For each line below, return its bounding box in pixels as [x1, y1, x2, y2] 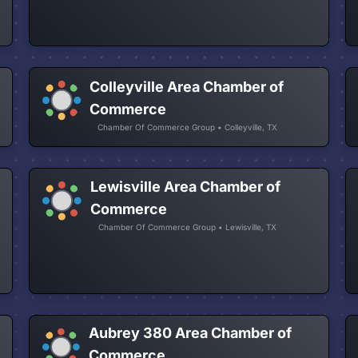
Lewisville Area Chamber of [89, 178, 280, 196]
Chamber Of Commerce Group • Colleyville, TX [97, 121, 278, 132]
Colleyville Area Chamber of [89, 78, 284, 95]
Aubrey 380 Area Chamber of [89, 324, 292, 342]
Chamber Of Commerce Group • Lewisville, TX [97, 222, 276, 233]
